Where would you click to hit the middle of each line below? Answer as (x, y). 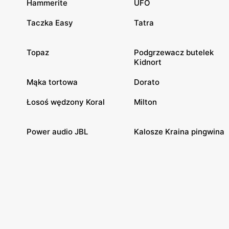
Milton (145, 102)
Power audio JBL (57, 131)
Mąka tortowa (52, 82)
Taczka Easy (50, 22)
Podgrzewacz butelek (174, 52)
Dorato (147, 82)
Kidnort (148, 62)
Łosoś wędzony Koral (66, 102)
